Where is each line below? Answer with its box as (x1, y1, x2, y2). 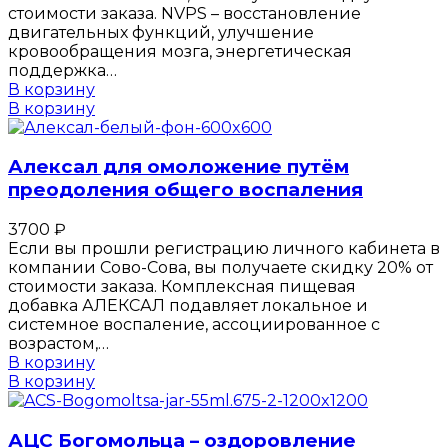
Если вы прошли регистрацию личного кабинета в (8, 238, 440, 258)
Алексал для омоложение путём (8, 155, 349, 179)
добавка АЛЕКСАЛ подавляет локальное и (8, 295, 368, 315)
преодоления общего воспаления (8, 178, 363, 202)
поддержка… (8, 60, 117, 80)
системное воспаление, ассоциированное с (8, 314, 380, 334)
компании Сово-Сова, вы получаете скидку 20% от (8, 257, 433, 277)
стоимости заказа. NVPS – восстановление (8, 3, 361, 23)
